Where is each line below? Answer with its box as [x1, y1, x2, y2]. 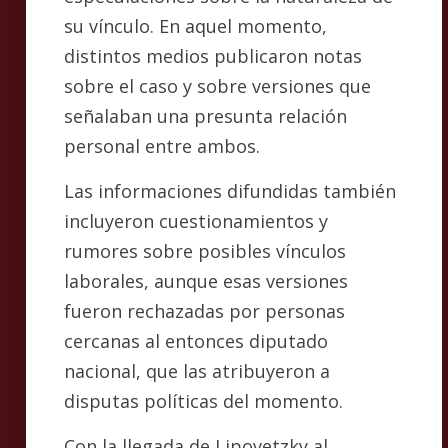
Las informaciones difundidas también [64, 179, 396, 204]
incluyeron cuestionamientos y [64, 209, 328, 234]
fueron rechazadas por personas [64, 299, 345, 324]
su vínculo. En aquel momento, [64, 14, 327, 39]
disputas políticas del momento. [64, 389, 343, 414]
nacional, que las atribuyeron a [64, 359, 330, 384]
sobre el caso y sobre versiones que [64, 74, 371, 99]
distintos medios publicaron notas [64, 44, 362, 69]
